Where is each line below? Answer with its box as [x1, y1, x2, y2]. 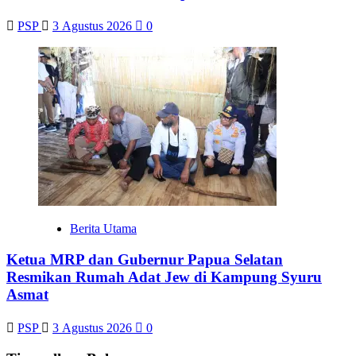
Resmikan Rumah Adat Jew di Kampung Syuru [6, 268, 322, 285]
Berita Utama [70, 222, 137, 236]
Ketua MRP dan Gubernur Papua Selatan [6, 250, 283, 268]
